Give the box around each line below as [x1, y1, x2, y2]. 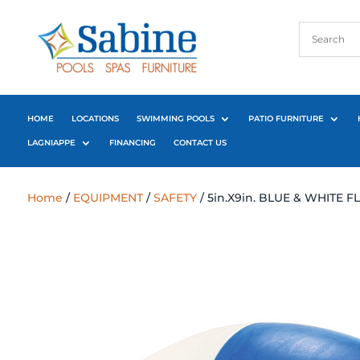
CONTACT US [173, 137, 227, 148]
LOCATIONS [71, 112, 119, 124]
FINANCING [108, 137, 156, 148]
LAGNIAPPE [27, 137, 76, 148]
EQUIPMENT [72, 190, 143, 205]
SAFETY [153, 190, 197, 205]
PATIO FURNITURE [247, 112, 324, 124]
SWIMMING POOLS [136, 112, 215, 124]
